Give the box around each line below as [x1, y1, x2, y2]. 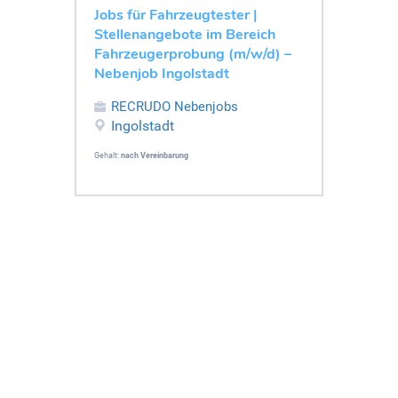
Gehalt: [94, 150, 121, 160]
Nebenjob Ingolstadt [94, 63, 229, 84]
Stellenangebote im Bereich [94, 24, 275, 44]
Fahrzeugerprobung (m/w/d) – [94, 44, 291, 64]
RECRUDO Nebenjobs [111, 98, 238, 115]
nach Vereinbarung [121, 150, 188, 160]
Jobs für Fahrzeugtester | [94, 4, 257, 25]
